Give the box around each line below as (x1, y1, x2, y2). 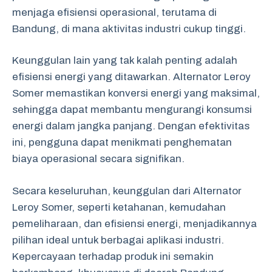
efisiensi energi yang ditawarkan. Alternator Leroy (12, 71, 251, 83)
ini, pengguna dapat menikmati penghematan (12, 137, 232, 148)
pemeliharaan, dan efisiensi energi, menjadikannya (12, 217, 257, 229)
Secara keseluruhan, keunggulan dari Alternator (12, 185, 242, 197)
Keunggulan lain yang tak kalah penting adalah (12, 55, 237, 66)
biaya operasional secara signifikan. (12, 153, 185, 165)
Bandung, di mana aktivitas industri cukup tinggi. (12, 22, 246, 35)
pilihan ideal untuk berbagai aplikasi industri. (12, 234, 224, 246)
